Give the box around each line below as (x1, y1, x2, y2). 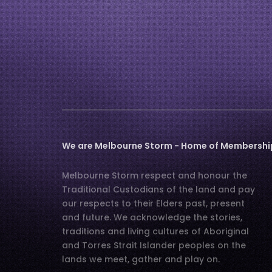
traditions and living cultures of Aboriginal (62, 225, 249, 237)
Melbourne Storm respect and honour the (62, 169, 247, 182)
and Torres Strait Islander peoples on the (62, 239, 246, 251)
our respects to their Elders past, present (62, 197, 245, 209)
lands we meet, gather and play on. (62, 253, 220, 265)
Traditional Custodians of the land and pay (62, 183, 255, 195)
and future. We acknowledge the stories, (62, 211, 242, 223)
